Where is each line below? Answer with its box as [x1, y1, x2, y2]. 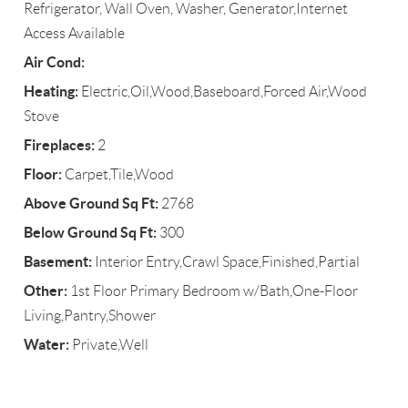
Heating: [24, 83, 79, 100]
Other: [24, 282, 68, 300]
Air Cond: [24, 54, 86, 71]
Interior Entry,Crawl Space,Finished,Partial [92, 254, 361, 270]
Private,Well [69, 337, 149, 353]
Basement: [24, 253, 93, 270]
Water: [24, 336, 70, 353]
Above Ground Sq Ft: [24, 195, 159, 212]
